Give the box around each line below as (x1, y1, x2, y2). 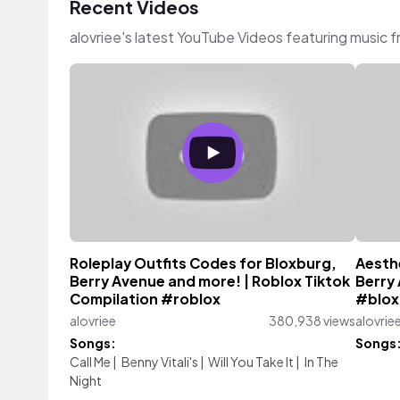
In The (304, 354, 338, 370)
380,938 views (269, 312, 355, 329)
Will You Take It (208, 354, 294, 370)
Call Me (70, 354, 111, 370)
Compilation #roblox (70, 290, 221, 308)
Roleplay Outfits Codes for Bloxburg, (70, 254, 337, 272)
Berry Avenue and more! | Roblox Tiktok (70, 272, 350, 290)
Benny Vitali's (121, 354, 198, 370)
